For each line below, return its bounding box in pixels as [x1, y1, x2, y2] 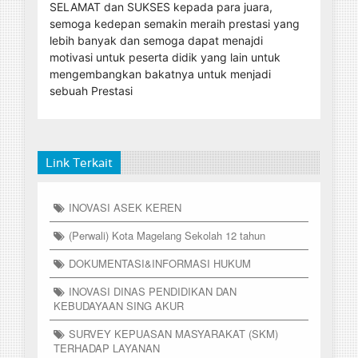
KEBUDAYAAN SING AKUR [54, 298, 184, 314]
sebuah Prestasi [50, 84, 133, 98]
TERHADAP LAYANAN [54, 340, 160, 356]
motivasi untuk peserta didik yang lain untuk [50, 50, 280, 65]
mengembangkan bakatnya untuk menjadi [50, 67, 271, 82]
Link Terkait [46, 155, 113, 171]
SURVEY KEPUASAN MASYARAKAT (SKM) [69, 326, 278, 342]
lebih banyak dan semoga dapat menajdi [50, 34, 263, 48]
